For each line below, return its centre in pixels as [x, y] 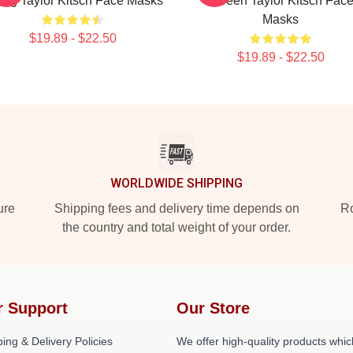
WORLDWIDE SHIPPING [176, 183]
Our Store [213, 308]
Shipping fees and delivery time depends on [176, 208]
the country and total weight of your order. [176, 227]
